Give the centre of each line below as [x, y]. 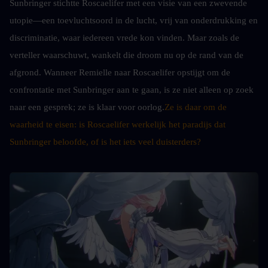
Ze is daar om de [196, 107]
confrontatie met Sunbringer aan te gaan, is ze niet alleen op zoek [132, 89]
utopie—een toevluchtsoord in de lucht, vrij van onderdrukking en [134, 20]
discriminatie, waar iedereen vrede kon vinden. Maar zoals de [124, 37]
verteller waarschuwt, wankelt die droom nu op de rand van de [127, 55]
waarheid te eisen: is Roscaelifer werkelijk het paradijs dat [118, 124]
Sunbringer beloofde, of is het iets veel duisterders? [105, 141]
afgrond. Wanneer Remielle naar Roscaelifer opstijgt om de [120, 72]
